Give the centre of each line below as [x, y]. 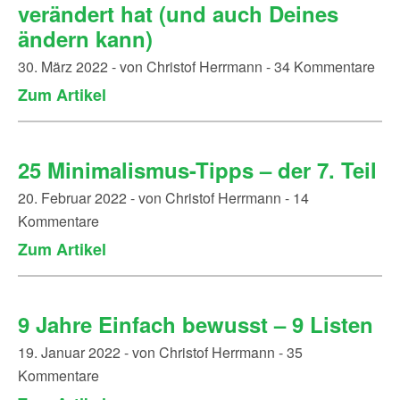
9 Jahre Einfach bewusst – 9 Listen [196, 324]
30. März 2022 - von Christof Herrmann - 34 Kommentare [196, 67]
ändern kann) [85, 38]
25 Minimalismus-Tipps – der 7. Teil [197, 170]
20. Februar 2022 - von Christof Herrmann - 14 [163, 198]
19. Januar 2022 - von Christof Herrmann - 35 [160, 352]
